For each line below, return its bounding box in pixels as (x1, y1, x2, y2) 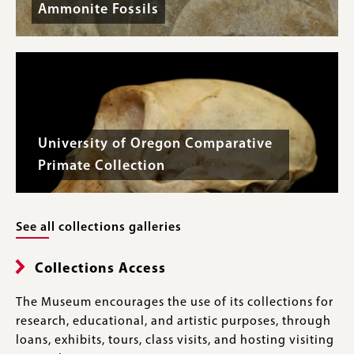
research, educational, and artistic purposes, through (16, 315, 331, 329)
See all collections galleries (16, 221, 182, 235)
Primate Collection (38, 159, 165, 175)
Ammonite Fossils (38, 2, 159, 18)
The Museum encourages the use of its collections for (16, 296, 333, 310)
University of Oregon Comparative (38, 137, 273, 153)
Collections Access (35, 262, 166, 277)
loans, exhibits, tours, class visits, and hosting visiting (16, 334, 334, 348)
